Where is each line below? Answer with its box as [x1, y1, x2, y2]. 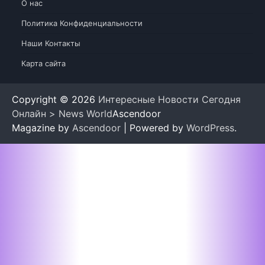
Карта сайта [21, 58, 66, 68]
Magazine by [12, 121, 72, 134]
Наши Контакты [21, 38, 80, 48]
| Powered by [121, 121, 186, 134]
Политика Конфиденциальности [21, 18, 143, 28]
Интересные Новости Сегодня [98, 93, 241, 105]
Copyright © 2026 [12, 93, 98, 105]
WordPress [186, 121, 234, 134]
